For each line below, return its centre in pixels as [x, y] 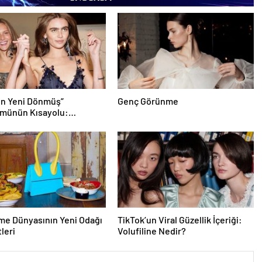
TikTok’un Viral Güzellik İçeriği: [180, 220]
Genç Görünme [148, 101]
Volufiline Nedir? [151, 231]
